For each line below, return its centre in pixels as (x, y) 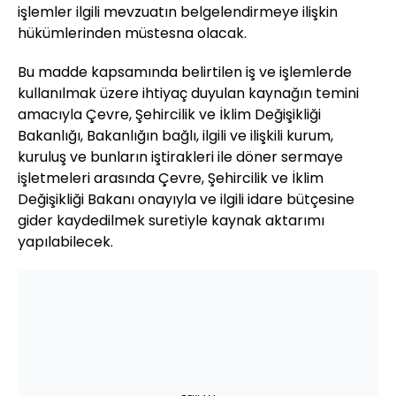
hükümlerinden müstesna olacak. (132, 34)
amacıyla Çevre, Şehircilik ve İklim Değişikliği (169, 115)
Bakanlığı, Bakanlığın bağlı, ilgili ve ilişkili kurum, (175, 136)
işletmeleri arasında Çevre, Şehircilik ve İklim (171, 179)
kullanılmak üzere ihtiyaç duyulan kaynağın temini (188, 94)
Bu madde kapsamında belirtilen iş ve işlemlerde (185, 72)
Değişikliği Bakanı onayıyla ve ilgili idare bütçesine (186, 200)
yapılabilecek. (65, 242)
